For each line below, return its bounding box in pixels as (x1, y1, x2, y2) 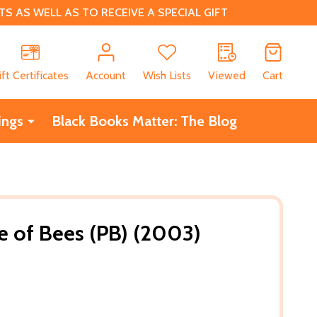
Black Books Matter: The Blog (51, 112, 237, 129)
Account (86, 68, 126, 82)
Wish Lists (143, 68, 191, 82)
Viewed (208, 68, 246, 82)
